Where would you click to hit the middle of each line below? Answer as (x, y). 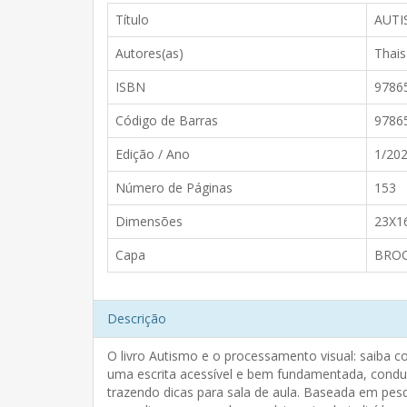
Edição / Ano (153, 154)
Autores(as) (149, 53)
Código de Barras (167, 120)
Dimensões (149, 221)
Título (132, 20)
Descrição (137, 318)
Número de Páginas (174, 188)
